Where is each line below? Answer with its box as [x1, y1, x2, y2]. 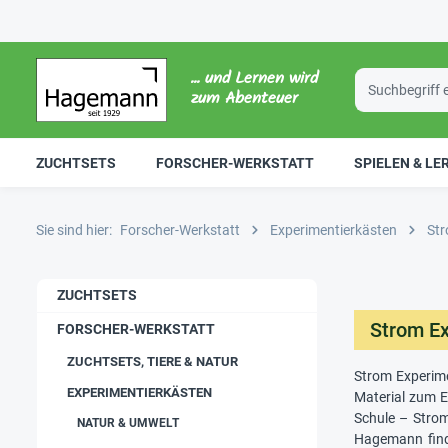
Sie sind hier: [36, 221, 112, 238]
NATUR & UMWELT [77, 416, 179, 430]
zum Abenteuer [190, 88, 298, 112]
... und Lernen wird [190, 68, 318, 92]
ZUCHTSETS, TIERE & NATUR [67, 354, 238, 369]
